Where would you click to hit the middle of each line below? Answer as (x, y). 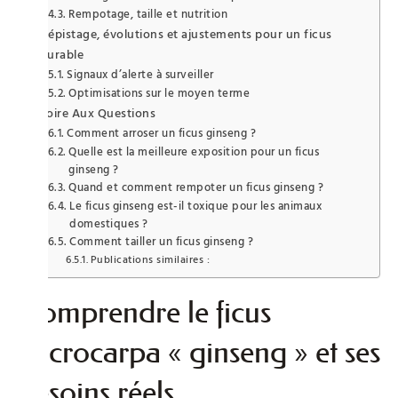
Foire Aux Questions (98, 113)
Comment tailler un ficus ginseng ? (162, 241)
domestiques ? (109, 223)
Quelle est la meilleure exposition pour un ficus (194, 151)
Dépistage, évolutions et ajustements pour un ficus (186, 34)
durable (62, 55)
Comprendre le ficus (144, 312)
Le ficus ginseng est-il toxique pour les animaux (196, 206)
